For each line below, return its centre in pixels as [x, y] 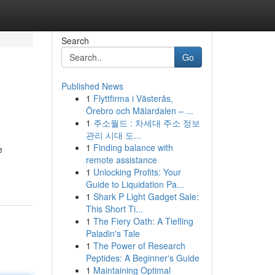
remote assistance [121, 160]
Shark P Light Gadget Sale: [146, 196]
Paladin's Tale [113, 233]
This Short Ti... [114, 209]
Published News [92, 86]
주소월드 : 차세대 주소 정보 [146, 123]
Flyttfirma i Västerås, [133, 98]
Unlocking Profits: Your [137, 172]
